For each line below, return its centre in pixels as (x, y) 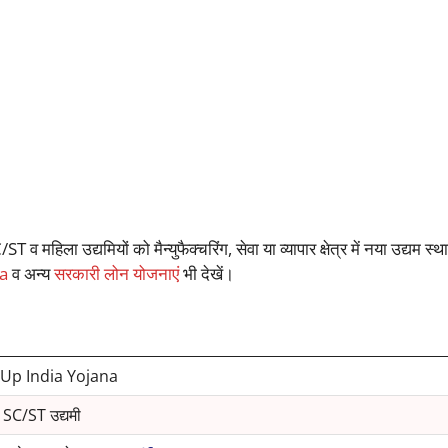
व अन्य (30, 274)
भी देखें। (206, 274)
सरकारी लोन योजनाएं (116, 274)
